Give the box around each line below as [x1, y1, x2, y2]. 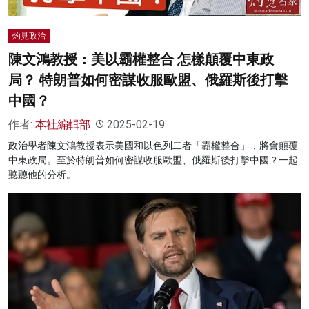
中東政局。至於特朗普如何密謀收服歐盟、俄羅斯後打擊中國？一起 [8, 154, 298, 166]
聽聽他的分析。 [8, 168, 76, 180]
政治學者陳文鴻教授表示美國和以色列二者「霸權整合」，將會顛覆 [8, 139, 298, 151]
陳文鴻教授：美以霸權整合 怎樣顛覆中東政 [8, 50, 274, 68]
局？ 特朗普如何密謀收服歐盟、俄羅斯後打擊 [8, 71, 288, 88]
